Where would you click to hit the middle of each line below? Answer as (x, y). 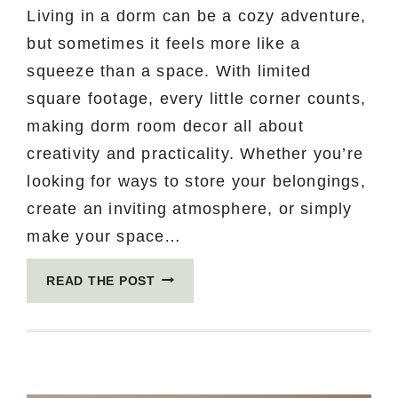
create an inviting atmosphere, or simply (190, 208)
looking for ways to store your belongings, (196, 181)
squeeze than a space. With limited (169, 71)
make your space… (104, 236)
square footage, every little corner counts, (196, 98)
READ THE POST (101, 280)
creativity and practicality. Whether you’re (195, 153)
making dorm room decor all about (165, 126)
